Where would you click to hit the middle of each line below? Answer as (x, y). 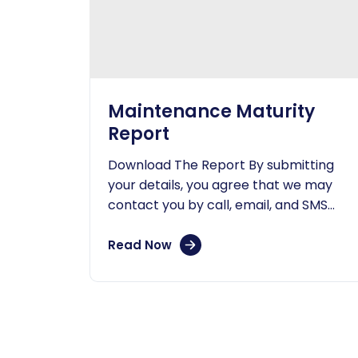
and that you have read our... (197, 225)
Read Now (140, 245)
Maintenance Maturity (211, 111)
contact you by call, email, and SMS (218, 205)
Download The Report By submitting (221, 165)
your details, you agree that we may (220, 185)
